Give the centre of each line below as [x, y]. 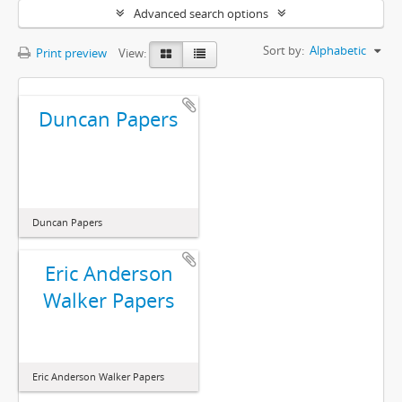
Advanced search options [201, 13]
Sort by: [284, 50]
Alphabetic [338, 50]
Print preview [70, 53]
